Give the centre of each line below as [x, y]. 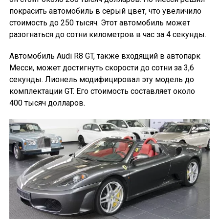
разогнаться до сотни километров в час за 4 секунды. [108, 35]
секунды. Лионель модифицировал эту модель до [101, 80]
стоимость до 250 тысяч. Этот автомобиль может [99, 23]
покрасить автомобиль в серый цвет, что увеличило [105, 11]
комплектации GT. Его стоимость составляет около [102, 91]
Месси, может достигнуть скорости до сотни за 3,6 [101, 68]
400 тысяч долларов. [47, 103]
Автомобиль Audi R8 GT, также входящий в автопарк [105, 56]
